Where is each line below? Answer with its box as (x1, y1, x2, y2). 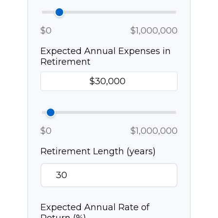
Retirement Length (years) (40, 146, 156, 157)
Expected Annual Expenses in (40, 46, 171, 56)
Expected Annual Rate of (40, 202, 149, 213)
